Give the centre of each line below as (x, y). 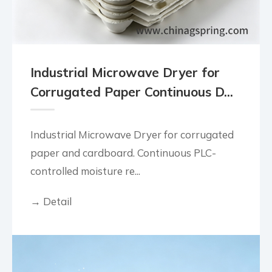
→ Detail (51, 202)
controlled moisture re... (85, 171)
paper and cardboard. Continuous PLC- (123, 153)
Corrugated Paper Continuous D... (132, 92)
